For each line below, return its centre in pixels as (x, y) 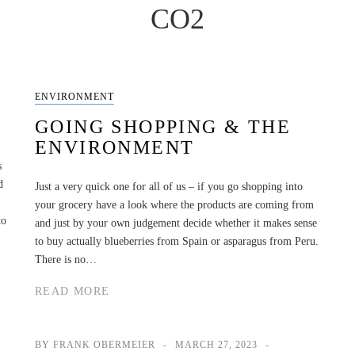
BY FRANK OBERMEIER (95, 345)
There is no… (66, 259)
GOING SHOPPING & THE (163, 126)
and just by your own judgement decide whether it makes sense (176, 223)
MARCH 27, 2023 (216, 345)
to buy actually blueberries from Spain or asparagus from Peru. (177, 241)
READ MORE (73, 291)
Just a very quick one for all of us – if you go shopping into (169, 186)
